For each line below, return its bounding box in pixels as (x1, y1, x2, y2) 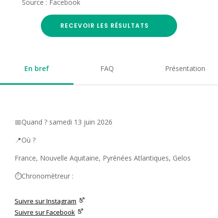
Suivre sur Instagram (15, 196, 76, 205)
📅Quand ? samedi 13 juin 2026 (15, 117, 112, 127)
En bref (24, 63, 49, 73)
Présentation (164, 63, 205, 73)
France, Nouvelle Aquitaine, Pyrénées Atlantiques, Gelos (15, 153, 191, 163)
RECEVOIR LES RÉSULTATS (60, 21, 149, 30)
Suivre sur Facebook (15, 207, 75, 217)
